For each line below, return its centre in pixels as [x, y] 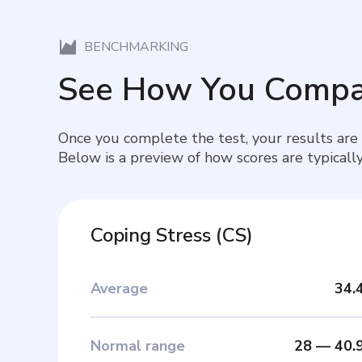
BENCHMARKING [136, 46]
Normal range [138, 345]
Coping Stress [151, 235]
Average [119, 288]
